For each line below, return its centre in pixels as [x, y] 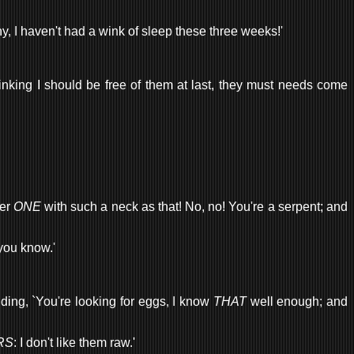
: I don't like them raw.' [74, 342]
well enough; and [297, 301]
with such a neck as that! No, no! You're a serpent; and [194, 206]
